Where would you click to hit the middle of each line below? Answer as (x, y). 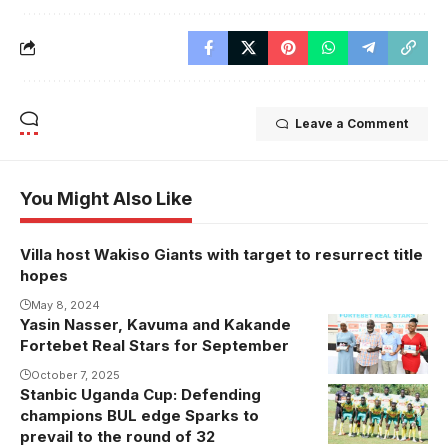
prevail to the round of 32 (117, 436)
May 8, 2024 (65, 304)
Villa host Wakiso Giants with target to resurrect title (221, 254)
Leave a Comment (351, 123)
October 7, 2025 (75, 374)
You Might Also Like (106, 198)
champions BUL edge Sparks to (139, 415)
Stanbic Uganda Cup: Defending (140, 394)
